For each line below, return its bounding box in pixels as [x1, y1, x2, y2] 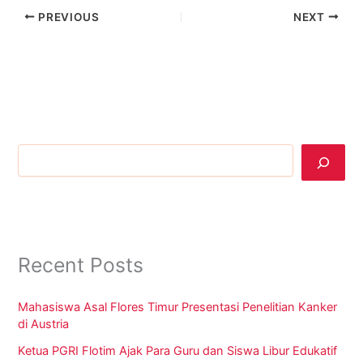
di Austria [18, 317, 70, 332]
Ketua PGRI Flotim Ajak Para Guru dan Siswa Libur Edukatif [18, 344, 338, 359]
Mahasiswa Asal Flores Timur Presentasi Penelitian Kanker [18, 300, 338, 315]
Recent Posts [18, 253, 144, 278]
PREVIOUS [35, 10, 100, 23]
